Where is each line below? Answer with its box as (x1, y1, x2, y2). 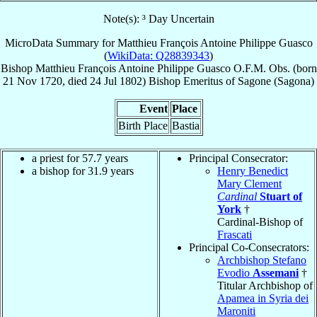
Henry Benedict (217, 164, 288, 177)
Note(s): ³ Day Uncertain (103, 12, 214, 25)
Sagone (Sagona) (238, 74, 314, 87)
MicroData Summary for (4, 36, 117, 49)
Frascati (217, 228, 252, 241)
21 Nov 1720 (3, 74, 62, 87)
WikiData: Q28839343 (108, 49, 209, 62)
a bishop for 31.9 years (32, 164, 134, 177)
